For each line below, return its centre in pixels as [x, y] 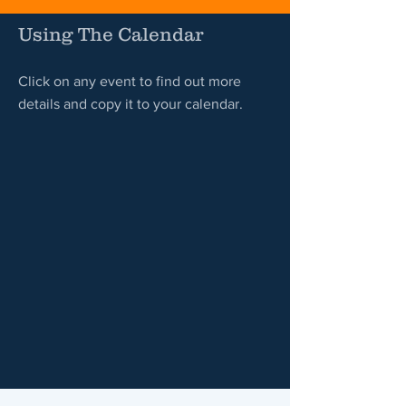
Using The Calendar [111, 34]
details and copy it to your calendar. [130, 104]
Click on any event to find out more [130, 81]
